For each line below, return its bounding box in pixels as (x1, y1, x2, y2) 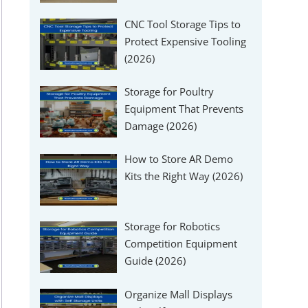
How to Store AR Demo (124, 152, 234, 166)
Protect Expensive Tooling (124, 34, 247, 48)
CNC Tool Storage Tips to (124, 16, 241, 31)
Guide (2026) (124, 254, 186, 268)
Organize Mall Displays (124, 287, 233, 301)
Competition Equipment (124, 236, 238, 251)
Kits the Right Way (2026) (124, 169, 243, 184)
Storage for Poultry (124, 84, 214, 98)
